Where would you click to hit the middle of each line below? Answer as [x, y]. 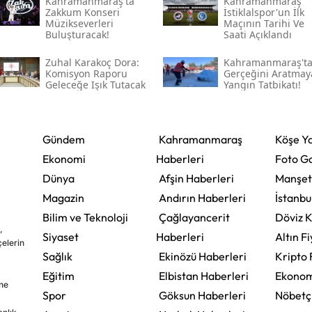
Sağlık [57, 256]
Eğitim [58, 275]
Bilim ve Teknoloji [85, 217]
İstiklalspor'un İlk [264, 12]
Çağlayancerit [194, 217]
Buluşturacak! [77, 34]
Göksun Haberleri [202, 295]
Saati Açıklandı [257, 34]
